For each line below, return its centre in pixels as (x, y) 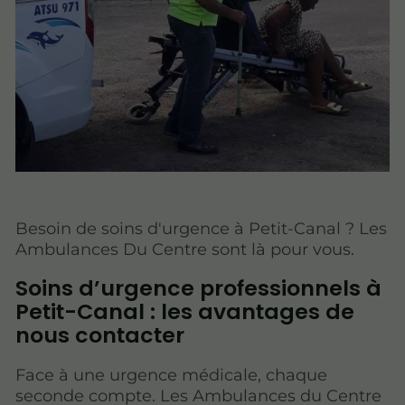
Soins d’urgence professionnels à (198, 288)
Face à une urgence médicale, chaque (171, 375)
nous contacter (100, 335)
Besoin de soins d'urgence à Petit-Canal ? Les (201, 228)
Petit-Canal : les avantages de (185, 312)
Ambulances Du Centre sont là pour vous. (185, 249)
